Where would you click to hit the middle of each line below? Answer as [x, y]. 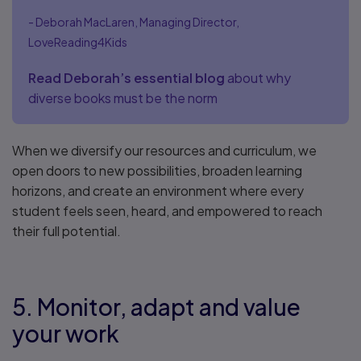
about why [258, 78]
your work [66, 333]
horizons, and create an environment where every [158, 191]
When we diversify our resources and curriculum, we [164, 150]
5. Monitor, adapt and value [156, 307]
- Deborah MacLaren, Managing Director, [134, 22]
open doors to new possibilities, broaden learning [157, 170]
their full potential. [66, 231]
